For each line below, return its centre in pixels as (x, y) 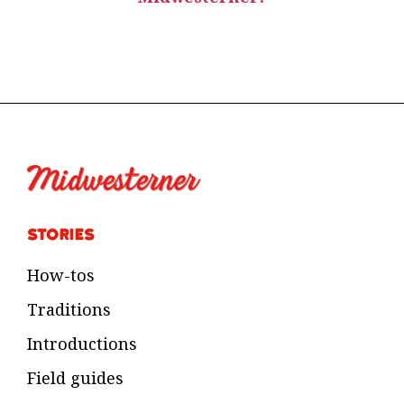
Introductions (83, 343)
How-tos (61, 275)
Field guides (76, 377)
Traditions (69, 309)
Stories (61, 234)
